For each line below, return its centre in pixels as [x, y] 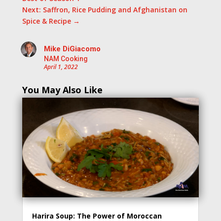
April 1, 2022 [61, 67]
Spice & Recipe [46, 21]
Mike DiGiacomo [72, 49]
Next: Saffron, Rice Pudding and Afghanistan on [105, 10]
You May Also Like [62, 90]
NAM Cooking [66, 59]
